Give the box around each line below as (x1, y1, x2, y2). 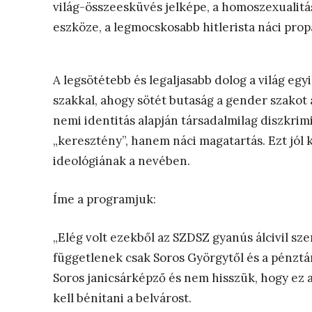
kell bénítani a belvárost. (53, 290, 192, 306)
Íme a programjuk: (53, 192, 156, 208)
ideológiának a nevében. (53, 153, 190, 169)
